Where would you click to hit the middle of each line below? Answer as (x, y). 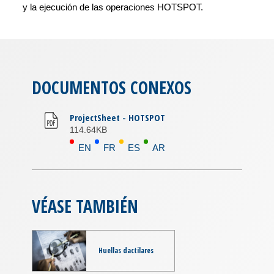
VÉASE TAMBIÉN (85, 206)
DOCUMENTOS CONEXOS (112, 87)
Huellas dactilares (126, 250)
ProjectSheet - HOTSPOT (118, 117)
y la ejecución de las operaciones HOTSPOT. (113, 7)
